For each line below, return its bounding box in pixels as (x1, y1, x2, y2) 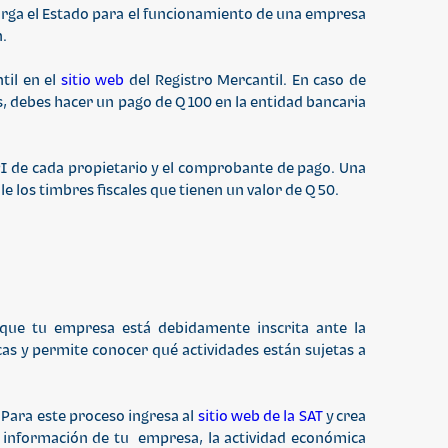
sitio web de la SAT (197, 407, 323, 424)
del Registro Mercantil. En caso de (124, 71, 367, 88)
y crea (322, 407, 367, 424)
